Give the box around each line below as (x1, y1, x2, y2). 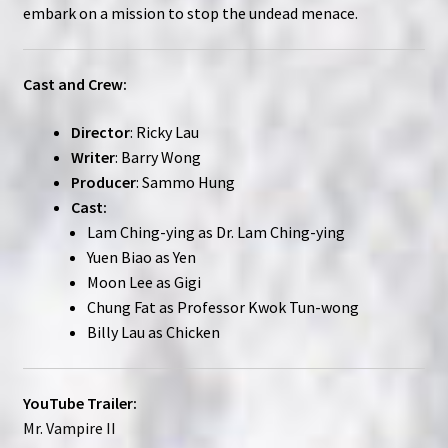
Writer (70, 147, 115, 168)
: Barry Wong (114, 147, 201, 168)
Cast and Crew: (22, 74, 127, 95)
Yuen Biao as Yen (86, 247, 196, 268)
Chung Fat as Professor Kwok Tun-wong (86, 297, 359, 318)
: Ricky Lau (129, 122, 199, 143)
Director (70, 122, 130, 143)
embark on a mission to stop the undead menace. (22, 3, 358, 24)
